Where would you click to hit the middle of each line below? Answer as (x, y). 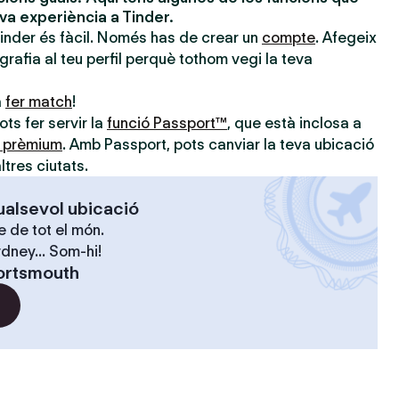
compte (289, 37)
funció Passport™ (167, 123)
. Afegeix (346, 37)
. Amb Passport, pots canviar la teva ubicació (218, 144)
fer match (39, 102)
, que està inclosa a (294, 123)
